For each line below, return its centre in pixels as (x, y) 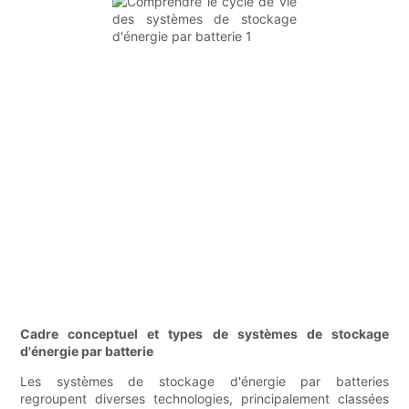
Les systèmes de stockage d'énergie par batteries (204, 382)
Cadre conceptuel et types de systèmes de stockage (204, 334)
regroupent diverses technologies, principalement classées (204, 399)
